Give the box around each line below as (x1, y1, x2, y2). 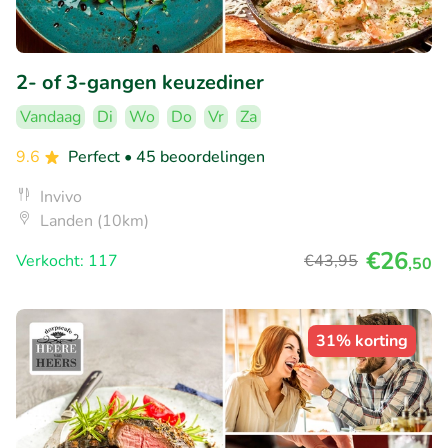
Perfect (68, 145, 124, 168)
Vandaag (20, 105, 81, 128)
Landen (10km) (40, 209, 149, 232)
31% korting (316, 329, 408, 352)
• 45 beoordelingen (124, 145, 265, 168)
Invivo (40, 185, 82, 208)
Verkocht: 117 (16, 249, 118, 272)
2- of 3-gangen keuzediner (16, 68, 264, 96)
